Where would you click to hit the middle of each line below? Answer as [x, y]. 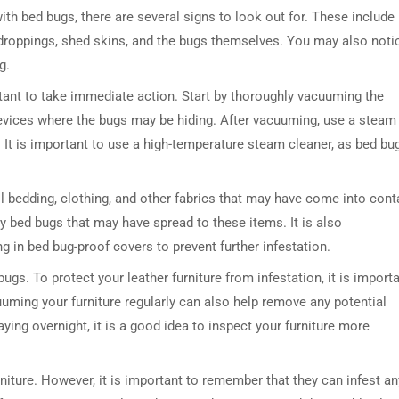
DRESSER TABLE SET [113, 191]
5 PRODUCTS [113, 236]
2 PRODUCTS [353, 236]
